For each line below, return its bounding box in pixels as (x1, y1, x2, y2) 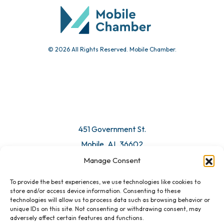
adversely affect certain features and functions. (10, 214, 144, 221)
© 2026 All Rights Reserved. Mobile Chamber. (47, 107, 176, 115)
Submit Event (85, 2, 139, 12)
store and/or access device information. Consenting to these (10, 187, 180, 194)
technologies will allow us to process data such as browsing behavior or (10, 196, 210, 203)
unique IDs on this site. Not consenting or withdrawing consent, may (10, 205, 201, 212)
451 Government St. (78, 185, 146, 196)
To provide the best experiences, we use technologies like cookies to (10, 178, 200, 185)
